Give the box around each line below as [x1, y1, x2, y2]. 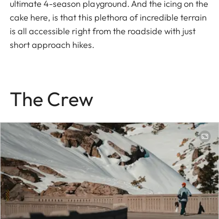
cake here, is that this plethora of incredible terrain [10, 12, 207, 23]
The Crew [10, 87, 93, 111]
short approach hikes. [10, 39, 97, 51]
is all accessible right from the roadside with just [10, 25, 196, 37]
